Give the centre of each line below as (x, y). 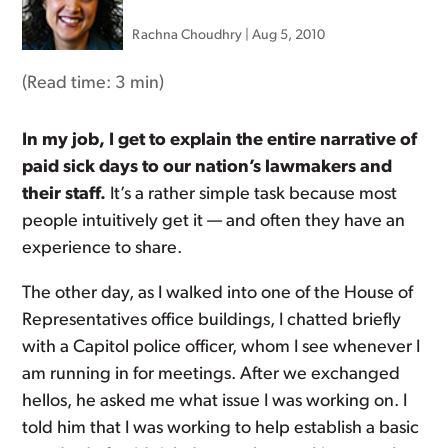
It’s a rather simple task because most (252, 194)
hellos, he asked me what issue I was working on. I (215, 401)
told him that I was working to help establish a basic (221, 428)
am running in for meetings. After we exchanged (211, 374)
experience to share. (102, 248)
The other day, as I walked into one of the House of (218, 293)
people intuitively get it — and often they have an (214, 221)
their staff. (64, 194)
